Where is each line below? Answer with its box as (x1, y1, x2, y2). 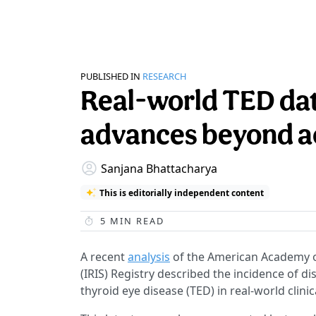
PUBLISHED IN (80, 70, 140, 83)
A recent (80, 249, 128, 265)
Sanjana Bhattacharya (101, 160, 217, 176)
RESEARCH (142, 70, 186, 83)
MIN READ (107, 214, 164, 228)
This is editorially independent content (99, 186, 264, 198)
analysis (128, 249, 170, 265)
